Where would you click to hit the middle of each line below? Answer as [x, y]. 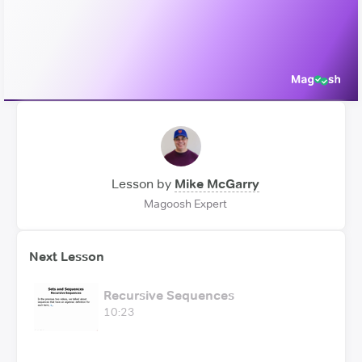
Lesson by [141, 183]
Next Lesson [67, 256]
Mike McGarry [217, 183]
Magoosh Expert [185, 203]
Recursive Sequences [169, 295]
